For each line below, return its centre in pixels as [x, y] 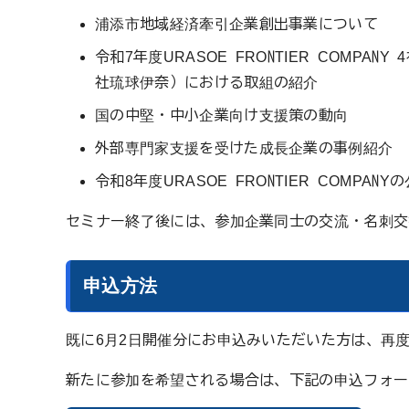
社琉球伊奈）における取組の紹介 [207, 82]
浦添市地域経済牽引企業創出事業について [237, 23]
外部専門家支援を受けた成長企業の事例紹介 [244, 147]
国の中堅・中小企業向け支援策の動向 [222, 115]
